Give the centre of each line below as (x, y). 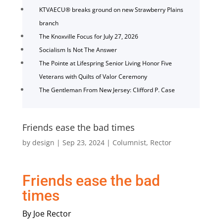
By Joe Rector (47, 213)
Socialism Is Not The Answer (78, 50)
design (43, 142)
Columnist (129, 142)
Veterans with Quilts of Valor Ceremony (93, 76)
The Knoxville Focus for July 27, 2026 (88, 36)
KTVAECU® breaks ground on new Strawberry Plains (111, 9)
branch (49, 23)
